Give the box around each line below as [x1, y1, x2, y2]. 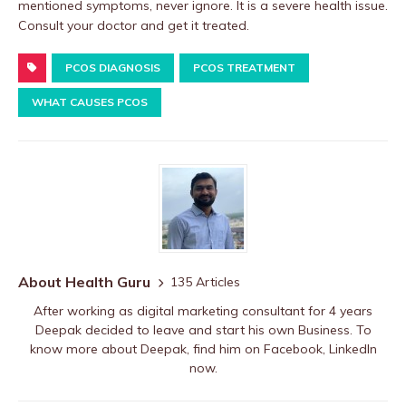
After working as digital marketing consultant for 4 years [34, 303, 372, 320]
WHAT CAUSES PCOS [32, 95, 148, 110]
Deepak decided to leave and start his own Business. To [34, 322, 372, 339]
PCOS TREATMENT [193, 61, 295, 75]
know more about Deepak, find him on [29, 341, 264, 358]
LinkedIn [328, 341, 377, 358]
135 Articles [170, 273, 240, 290]
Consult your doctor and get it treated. [18, 17, 249, 34]
